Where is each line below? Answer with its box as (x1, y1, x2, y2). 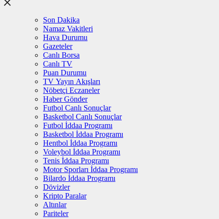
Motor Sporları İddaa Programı (43, 165, 138, 174)
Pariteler (43, 209, 68, 218)
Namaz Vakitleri (43, 24, 93, 33)
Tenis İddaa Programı (43, 156, 109, 165)
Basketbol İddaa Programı (43, 130, 123, 139)
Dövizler (43, 183, 70, 192)
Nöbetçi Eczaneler (43, 86, 100, 95)
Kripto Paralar (43, 192, 87, 200)
